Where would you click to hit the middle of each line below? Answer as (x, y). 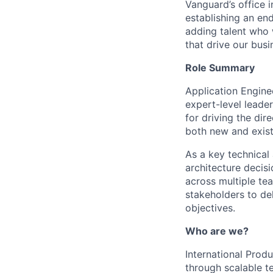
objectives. (210, 208)
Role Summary (220, 68)
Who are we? (217, 231)
